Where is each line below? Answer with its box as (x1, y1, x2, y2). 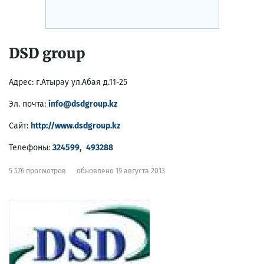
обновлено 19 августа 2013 (77, 167, 165, 176)
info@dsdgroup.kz (48, 99, 117, 110)
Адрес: (9, 77, 34, 88)
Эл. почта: (9, 99, 46, 110)
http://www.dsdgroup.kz (31, 121, 120, 131)
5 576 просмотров (9, 167, 66, 176)
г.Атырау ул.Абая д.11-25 (36, 77, 127, 88)
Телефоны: (9, 143, 50, 153)
